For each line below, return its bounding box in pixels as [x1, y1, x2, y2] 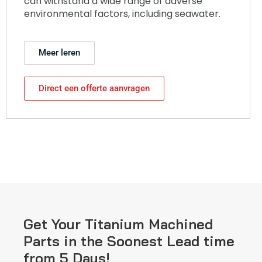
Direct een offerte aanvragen [39, 82, 150, 94]
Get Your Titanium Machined [23, 215, 213, 233]
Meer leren [39, 47, 80, 58]
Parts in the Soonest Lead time [23, 232, 235, 250]
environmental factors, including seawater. [24, 7, 220, 21]
